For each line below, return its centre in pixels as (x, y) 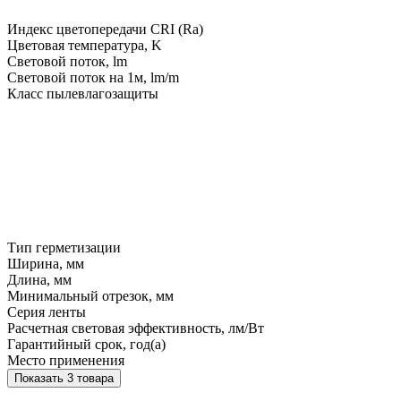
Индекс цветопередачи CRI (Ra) (105, 29)
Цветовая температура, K (85, 45)
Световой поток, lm (67, 61)
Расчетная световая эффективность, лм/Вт (136, 328)
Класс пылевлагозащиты (83, 93)
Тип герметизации (64, 247)
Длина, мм (39, 279)
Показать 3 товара (90, 378)
